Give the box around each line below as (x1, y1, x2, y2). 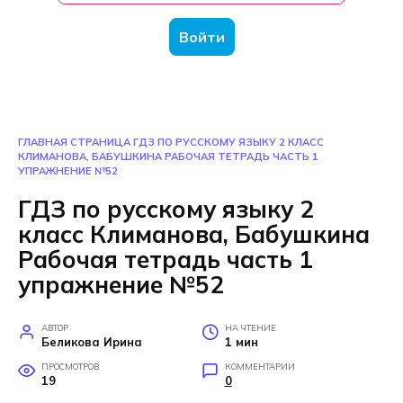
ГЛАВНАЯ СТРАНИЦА (18, 136, 130, 148)
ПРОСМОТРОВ (40, 360, 99, 372)
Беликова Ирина (40, 334, 142, 349)
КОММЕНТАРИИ (224, 360, 295, 372)
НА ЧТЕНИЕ (224, 321, 276, 333)
